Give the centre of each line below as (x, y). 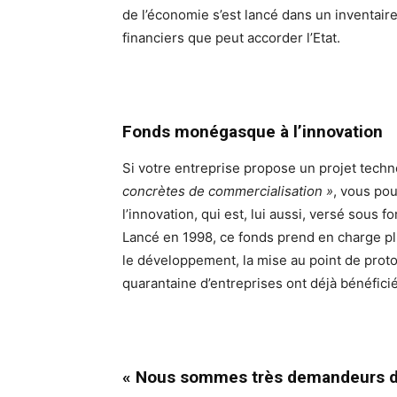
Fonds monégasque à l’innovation (253, 132)
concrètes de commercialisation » (228, 191)
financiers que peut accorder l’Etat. (231, 38)
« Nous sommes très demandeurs (256, 378)
